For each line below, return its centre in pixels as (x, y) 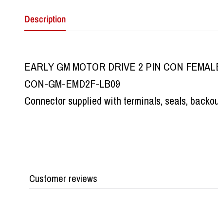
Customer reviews (63, 179)
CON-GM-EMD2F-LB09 (72, 84)
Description (45, 19)
